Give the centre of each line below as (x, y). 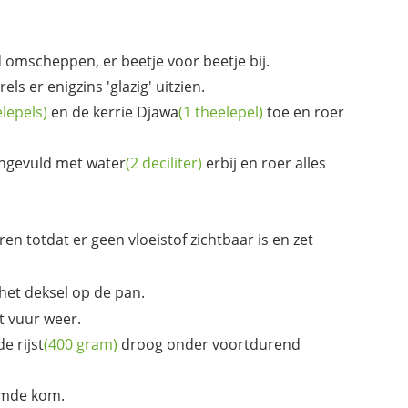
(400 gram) (81, 345)
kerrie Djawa (136, 112)
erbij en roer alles (264, 163)
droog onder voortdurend (209, 345)
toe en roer (304, 112)
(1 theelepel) (221, 112)
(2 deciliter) (164, 163)
